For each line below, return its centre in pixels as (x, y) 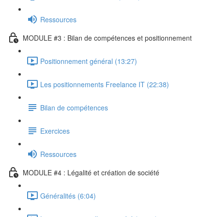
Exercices (55, 131)
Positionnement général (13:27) (89, 61)
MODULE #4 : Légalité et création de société (91, 172)
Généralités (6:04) (68, 195)
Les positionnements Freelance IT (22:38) (105, 84)
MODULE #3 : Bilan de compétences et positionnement (107, 38)
